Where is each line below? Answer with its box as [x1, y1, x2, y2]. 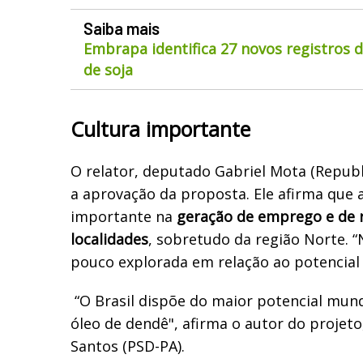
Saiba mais [83, 18, 160, 38]
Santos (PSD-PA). [70, 335, 185, 356]
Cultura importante [70, 114, 250, 143]
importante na [70, 206, 177, 226]
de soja [83, 59, 133, 79]
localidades [70, 228, 148, 249]
